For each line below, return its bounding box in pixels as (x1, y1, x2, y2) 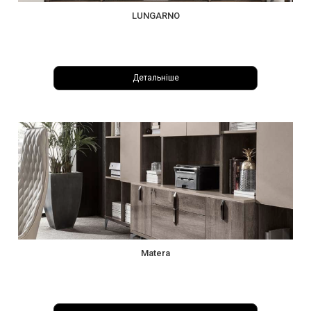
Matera (141, 247, 170, 258)
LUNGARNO (131, 10, 180, 21)
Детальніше (132, 73, 179, 83)
